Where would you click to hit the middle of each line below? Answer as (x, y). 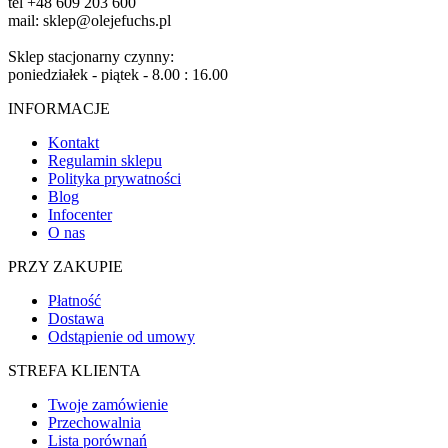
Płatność (74, 301)
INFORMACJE (59, 109)
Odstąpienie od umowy (121, 337)
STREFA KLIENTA (74, 371)
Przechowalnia (94, 423)
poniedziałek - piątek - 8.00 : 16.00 (118, 75)
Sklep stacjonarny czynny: (91, 57)
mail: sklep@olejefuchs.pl (89, 21)
